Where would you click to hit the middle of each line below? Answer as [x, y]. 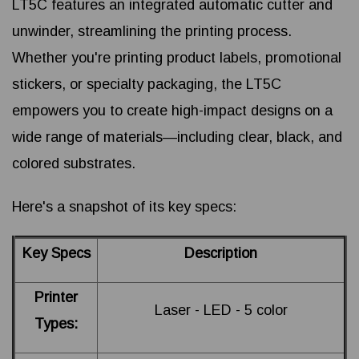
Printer [56, 298]
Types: [56, 324]
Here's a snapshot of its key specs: [124, 207]
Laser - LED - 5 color [221, 311]
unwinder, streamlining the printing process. [152, 32]
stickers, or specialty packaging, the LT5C [147, 85]
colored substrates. [74, 164]
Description [221, 254]
